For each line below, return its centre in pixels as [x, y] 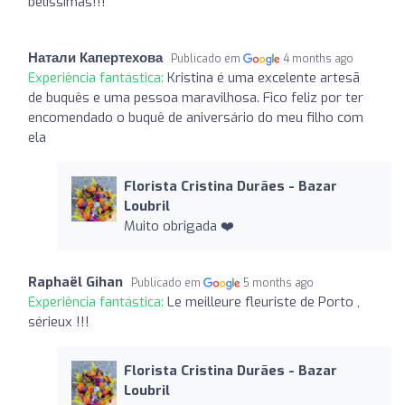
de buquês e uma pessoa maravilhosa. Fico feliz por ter [196, 97]
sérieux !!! [59, 321]
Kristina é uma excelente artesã [264, 77]
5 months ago [279, 283]
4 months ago [319, 58]
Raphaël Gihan [75, 282]
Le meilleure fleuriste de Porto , [264, 301]
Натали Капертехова [95, 57]
